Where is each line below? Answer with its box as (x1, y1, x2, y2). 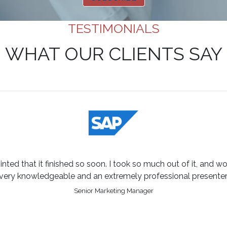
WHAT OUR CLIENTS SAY (5, 43, 222, 65)
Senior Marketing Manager (73, 187, 154, 195)
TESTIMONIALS (67, 21, 160, 36)
